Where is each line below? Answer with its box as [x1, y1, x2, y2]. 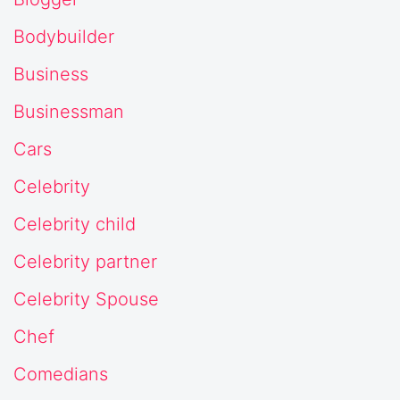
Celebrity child [13, 212, 136, 235]
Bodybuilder [13, 25, 114, 47]
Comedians [13, 362, 108, 385]
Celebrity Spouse [13, 287, 159, 310]
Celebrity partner [13, 250, 157, 272]
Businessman [13, 100, 124, 122]
